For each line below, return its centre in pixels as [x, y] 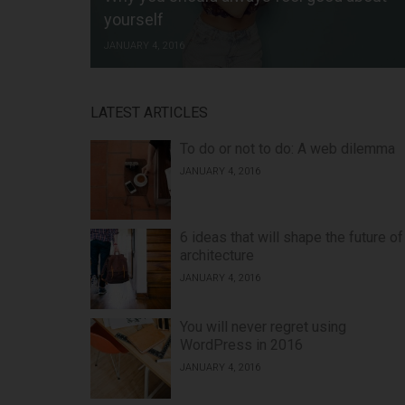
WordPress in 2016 [242, 344]
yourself [134, 19]
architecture [217, 256]
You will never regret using [264, 326]
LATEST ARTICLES [149, 112]
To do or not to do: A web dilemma [288, 148]
